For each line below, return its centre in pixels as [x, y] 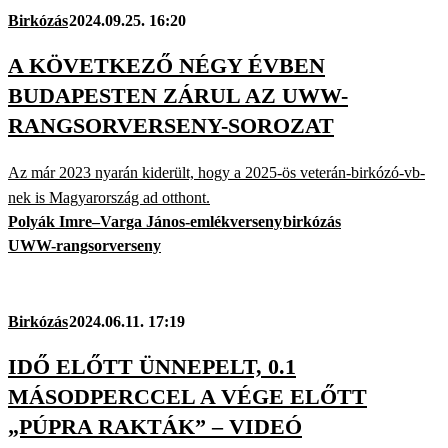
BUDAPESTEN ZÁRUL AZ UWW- [178, 96]
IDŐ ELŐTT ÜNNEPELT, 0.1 [152, 366]
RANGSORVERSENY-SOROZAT [171, 126]
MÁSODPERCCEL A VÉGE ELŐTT [187, 396]
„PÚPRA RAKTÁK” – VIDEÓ [155, 426]
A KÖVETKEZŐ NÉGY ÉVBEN [166, 66]
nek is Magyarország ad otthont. [109, 197]
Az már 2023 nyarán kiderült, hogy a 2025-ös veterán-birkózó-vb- [216, 172]
